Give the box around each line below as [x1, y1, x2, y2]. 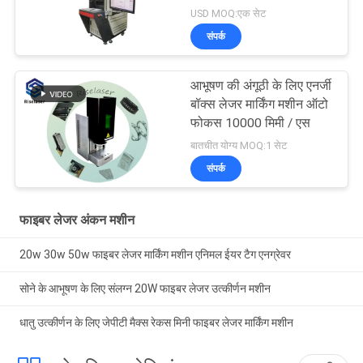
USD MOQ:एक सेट [190, 7, 267, 20]
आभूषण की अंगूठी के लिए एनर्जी [190, 79, 332, 94]
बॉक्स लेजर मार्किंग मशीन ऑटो [190, 97, 329, 113]
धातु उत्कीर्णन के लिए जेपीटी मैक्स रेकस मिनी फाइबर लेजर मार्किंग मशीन [19, 315, 293, 329]
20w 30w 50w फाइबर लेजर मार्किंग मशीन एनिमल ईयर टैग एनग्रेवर [19, 247, 291, 261]
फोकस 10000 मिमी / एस [190, 116, 311, 131]
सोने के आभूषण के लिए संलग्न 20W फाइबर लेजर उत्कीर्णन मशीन [19, 281, 271, 295]
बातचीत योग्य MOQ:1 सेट [190, 139, 288, 152]
